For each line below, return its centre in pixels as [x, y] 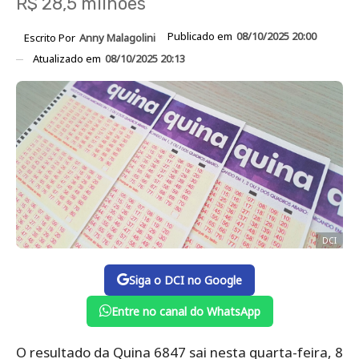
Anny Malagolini [117, 37]
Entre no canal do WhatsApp [186, 311]
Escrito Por [51, 37]
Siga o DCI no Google [186, 280]
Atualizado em [68, 58]
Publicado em [201, 36]
